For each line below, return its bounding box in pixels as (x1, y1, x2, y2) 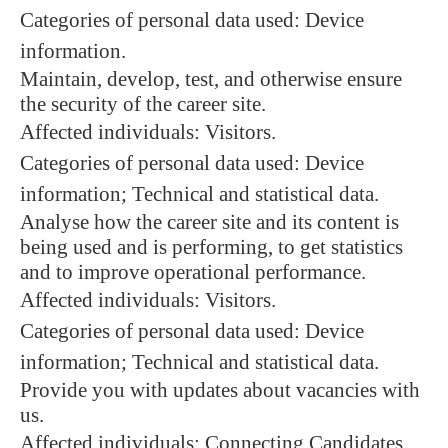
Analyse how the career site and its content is (20, 210, 399, 234)
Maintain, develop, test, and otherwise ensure (20, 67, 402, 91)
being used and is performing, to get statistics (20, 235, 403, 259)
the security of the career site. (20, 92, 266, 116)
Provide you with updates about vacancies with (20, 378, 420, 402)
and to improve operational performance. (20, 260, 366, 284)
